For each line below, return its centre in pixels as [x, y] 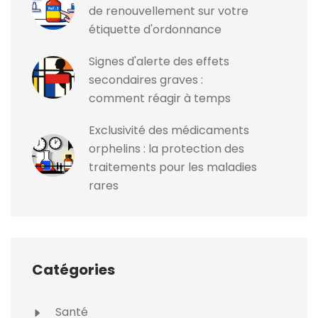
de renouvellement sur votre [169, 11]
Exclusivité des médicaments [169, 131]
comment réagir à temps [160, 99]
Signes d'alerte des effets [159, 62]
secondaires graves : [146, 80]
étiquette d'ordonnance [155, 30]
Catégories [73, 270]
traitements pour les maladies [173, 168]
